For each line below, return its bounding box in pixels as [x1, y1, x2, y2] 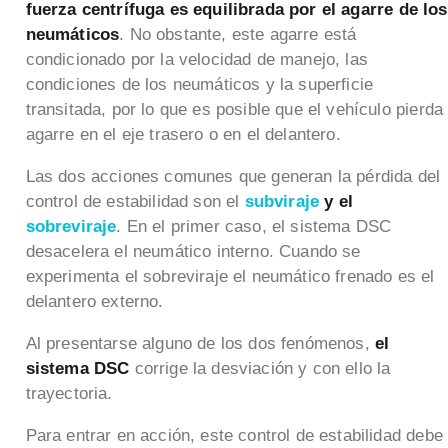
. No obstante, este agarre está [119, 24, 357, 44]
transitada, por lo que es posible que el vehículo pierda [25, 99, 444, 119]
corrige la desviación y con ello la [129, 358, 391, 378]
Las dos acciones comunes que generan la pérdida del [25, 166, 441, 186]
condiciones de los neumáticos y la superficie [25, 74, 374, 94]
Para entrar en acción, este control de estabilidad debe [25, 425, 443, 445]
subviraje [244, 191, 320, 211]
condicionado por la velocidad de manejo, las [25, 49, 368, 69]
